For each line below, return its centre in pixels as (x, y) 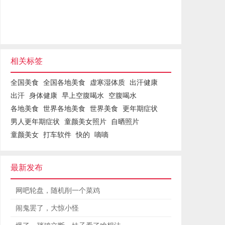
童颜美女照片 (85, 121)
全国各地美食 (64, 82)
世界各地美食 (64, 108)
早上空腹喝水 (83, 95)
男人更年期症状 (35, 121)
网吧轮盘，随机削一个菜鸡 (58, 190)
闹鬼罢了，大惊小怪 (47, 207)
